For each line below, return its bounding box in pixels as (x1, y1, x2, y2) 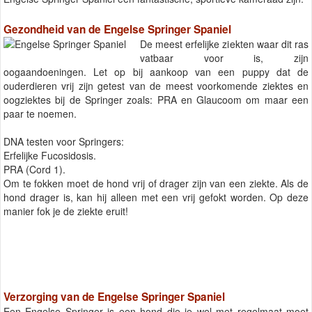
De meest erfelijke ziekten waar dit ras (140, 36, 309, 51)
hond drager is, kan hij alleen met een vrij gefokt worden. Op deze (3, 189, 309, 204)
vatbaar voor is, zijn (140, 50, 309, 65)
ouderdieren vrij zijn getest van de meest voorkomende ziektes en (3, 78, 309, 93)
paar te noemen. (3, 106, 77, 120)
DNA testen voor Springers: (3, 134, 124, 148)
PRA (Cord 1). (3, 162, 65, 176)
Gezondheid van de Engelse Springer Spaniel (3, 21, 231, 37)
